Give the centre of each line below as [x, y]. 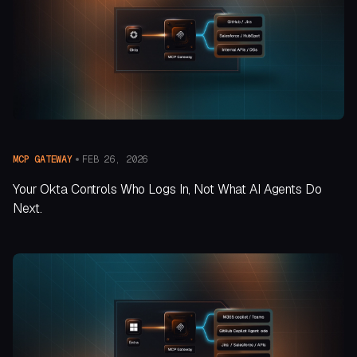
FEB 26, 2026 [115, 159]
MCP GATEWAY [43, 160]
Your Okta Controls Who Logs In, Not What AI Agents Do [167, 190]
